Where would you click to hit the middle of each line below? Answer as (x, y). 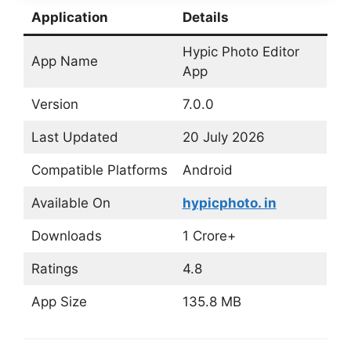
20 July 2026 (223, 137)
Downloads (66, 235)
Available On (71, 203)
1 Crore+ (209, 235)
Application (69, 17)
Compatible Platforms (99, 170)
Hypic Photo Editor (241, 51)
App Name (64, 61)
